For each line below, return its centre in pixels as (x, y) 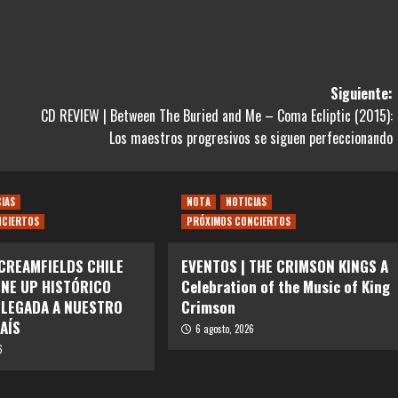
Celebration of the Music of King (285, 287)
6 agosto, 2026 (224, 329)
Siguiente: (361, 94)
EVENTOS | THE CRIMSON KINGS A (284, 267)
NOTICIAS (246, 202)
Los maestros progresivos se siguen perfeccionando (251, 138)
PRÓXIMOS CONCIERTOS (238, 222)
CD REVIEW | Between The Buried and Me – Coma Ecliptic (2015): (216, 116)
